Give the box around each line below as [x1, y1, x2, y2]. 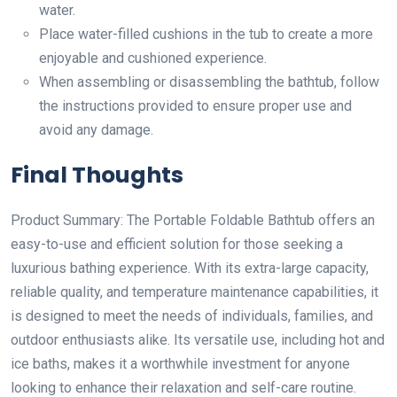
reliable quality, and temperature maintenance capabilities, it [11, 283, 378, 300]
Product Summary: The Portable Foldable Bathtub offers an [11, 211, 375, 229]
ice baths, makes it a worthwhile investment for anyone [11, 354, 350, 372]
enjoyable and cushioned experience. [39, 49, 267, 66]
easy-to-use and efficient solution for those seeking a [11, 235, 343, 253]
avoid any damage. [39, 121, 153, 138]
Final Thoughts [11, 159, 183, 191]
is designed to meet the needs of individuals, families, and [11, 307, 373, 324]
